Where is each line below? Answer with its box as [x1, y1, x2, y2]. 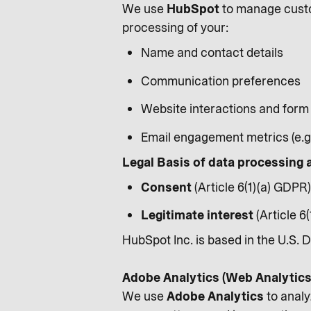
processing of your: [122, 19, 228, 36]
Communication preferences [141, 72, 301, 90]
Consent [141, 178, 192, 196]
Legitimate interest [141, 207, 253, 224]
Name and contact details [141, 44, 283, 61]
